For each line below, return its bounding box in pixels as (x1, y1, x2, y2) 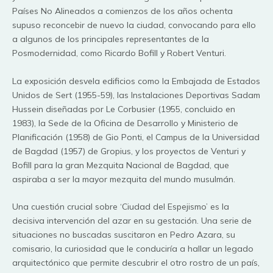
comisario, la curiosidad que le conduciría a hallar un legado (12, 243, 253, 254)
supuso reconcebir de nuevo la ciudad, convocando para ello (12, 19, 256, 31)
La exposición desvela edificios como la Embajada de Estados (12, 75, 260, 87)
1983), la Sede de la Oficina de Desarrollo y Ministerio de (12, 117, 238, 129)
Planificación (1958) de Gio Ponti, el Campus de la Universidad (12, 131, 260, 143)
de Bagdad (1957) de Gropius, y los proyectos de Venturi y (12, 145, 246, 157)
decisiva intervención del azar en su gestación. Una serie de (12, 214, 252, 226)
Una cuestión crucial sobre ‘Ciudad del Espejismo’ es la (12, 200, 229, 212)
